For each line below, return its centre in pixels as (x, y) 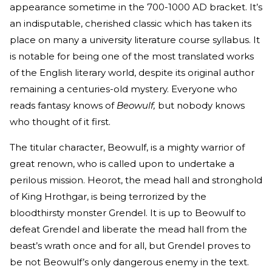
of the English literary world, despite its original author (132, 72)
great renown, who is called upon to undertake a (122, 163)
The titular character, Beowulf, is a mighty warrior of (127, 147)
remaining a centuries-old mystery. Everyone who (124, 89)
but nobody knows (200, 105)
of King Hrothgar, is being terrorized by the (108, 196)
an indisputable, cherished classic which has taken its (131, 23)
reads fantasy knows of (63, 105)
